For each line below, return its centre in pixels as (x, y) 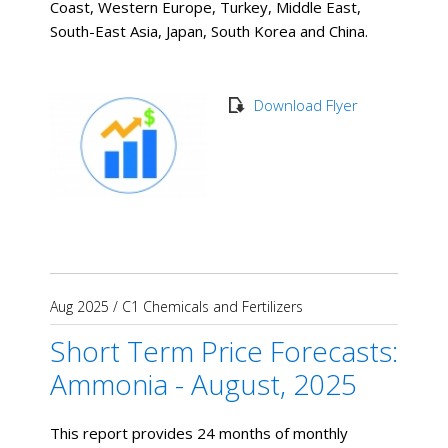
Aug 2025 (79, 306)
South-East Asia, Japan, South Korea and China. (209, 31)
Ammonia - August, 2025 (203, 383)
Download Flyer (305, 105)
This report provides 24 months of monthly (199, 432)
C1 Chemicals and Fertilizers (212, 306)
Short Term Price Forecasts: (224, 350)
